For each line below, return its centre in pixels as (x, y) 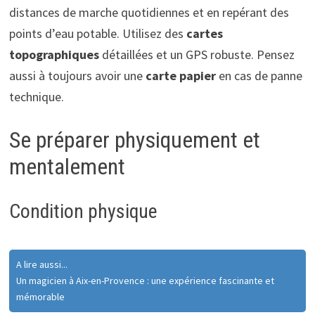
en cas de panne (259, 75)
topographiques (54, 54)
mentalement (67, 166)
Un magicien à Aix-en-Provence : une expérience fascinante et (145, 280)
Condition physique (83, 211)
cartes (204, 33)
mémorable (40, 296)
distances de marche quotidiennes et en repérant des (149, 12)
